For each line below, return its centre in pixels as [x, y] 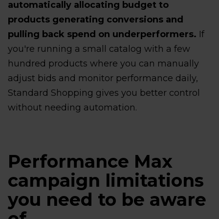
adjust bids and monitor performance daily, [103, 78]
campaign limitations [106, 180]
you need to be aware [107, 199]
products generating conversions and [96, 19]
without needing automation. [72, 107]
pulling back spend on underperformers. [102, 34]
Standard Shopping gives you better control [104, 93]
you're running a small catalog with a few [99, 49]
